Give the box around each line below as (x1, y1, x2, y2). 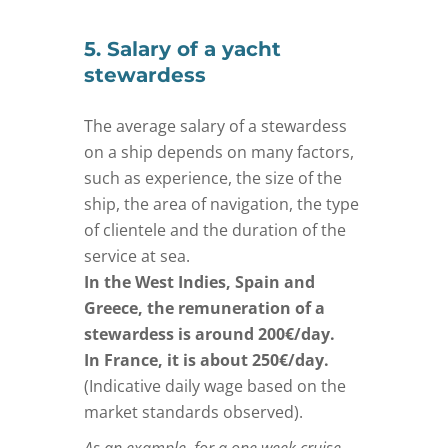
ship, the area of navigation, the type (84, 192, 359, 215)
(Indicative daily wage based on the (84, 374, 346, 397)
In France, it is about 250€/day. (84, 348, 329, 371)
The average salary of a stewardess (84, 114, 347, 137)
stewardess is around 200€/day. (84, 322, 335, 345)
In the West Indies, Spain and (84, 270, 315, 293)
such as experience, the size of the (84, 166, 342, 189)
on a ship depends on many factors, (84, 140, 354, 163)
